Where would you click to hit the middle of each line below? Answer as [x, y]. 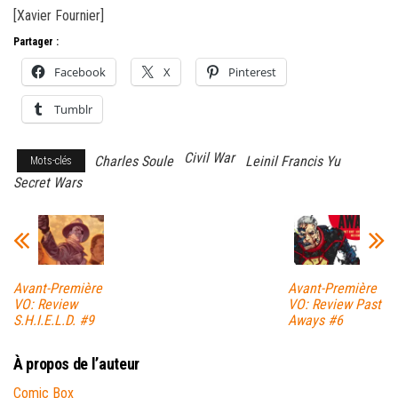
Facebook [80, 72]
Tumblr [73, 110]
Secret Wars [48, 183]
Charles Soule [134, 162]
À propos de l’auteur [76, 363]
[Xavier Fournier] [59, 16]
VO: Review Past [334, 304]
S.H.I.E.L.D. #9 [54, 320]
